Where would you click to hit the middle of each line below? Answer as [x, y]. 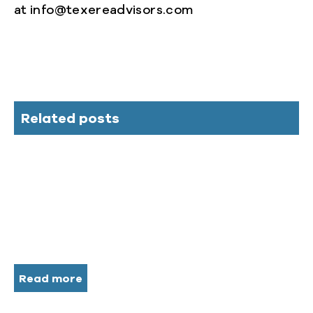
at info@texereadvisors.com [104, 10]
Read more [51, 278]
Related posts [70, 119]
